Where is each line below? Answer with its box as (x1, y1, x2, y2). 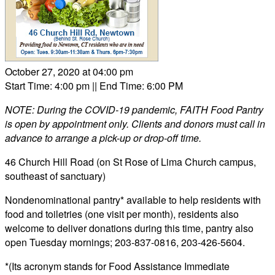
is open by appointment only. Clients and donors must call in (5, 117, 265, 131)
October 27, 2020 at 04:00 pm (5, 64, 133, 79)
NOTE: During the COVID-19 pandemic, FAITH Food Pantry (5, 103, 263, 117)
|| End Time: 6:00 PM (90, 79, 183, 93)
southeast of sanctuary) (5, 169, 106, 183)
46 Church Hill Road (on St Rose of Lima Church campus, (5, 155, 256, 169)
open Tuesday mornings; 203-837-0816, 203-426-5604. (5, 235, 245, 249)
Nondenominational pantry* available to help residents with (5, 193, 261, 207)
